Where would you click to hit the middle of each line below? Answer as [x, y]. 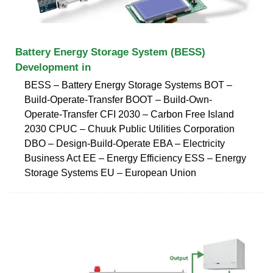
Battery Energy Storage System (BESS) [110, 52]
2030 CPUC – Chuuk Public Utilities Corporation [129, 129]
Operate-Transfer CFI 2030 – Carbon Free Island [129, 114]
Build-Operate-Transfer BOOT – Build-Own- [118, 99]
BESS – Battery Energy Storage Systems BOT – [128, 85]
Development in [53, 67]
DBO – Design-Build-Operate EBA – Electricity [125, 143]
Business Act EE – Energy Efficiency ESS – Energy [135, 158]
